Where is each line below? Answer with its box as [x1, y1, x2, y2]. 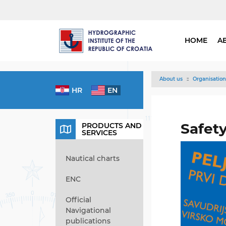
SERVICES [82, 128, 117, 137]
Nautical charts [66, 154, 120, 163]
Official [66, 195, 91, 204]
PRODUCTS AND [82, 121, 142, 130]
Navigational [66, 206, 111, 215]
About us [159, 76, 183, 82]
